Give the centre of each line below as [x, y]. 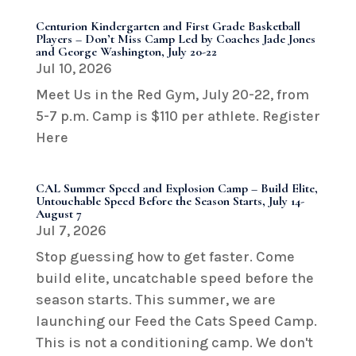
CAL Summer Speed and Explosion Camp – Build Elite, [176, 188]
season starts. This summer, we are [155, 299]
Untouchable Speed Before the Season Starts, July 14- [170, 201]
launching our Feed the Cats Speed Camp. [176, 321]
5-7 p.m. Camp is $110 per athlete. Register [178, 116]
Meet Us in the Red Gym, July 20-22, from [172, 94]
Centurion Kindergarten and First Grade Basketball [168, 26]
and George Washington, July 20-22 [126, 51]
